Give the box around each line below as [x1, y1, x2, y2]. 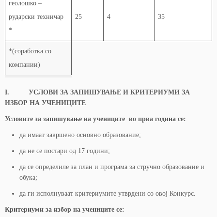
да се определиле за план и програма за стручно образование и [19, 163, 204, 170]
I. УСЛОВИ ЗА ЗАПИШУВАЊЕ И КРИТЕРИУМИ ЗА [5, 89, 190, 96]
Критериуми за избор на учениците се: [5, 206, 124, 213]
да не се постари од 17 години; [19, 147, 110, 155]
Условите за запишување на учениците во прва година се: [5, 115, 186, 123]
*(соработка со [9, 47, 51, 55]
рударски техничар [9, 13, 63, 20]
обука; [19, 174, 37, 181]
